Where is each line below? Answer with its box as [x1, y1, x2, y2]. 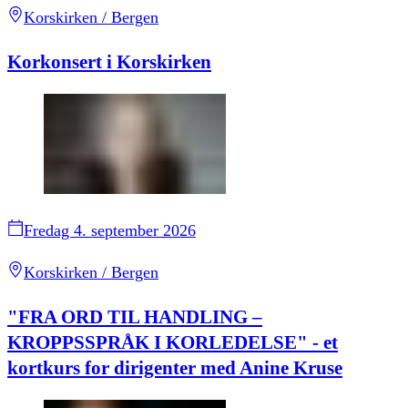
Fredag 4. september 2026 [24, 220, 196, 240]
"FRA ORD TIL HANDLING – [7, 306, 262, 329]
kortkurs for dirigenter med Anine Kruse [7, 357, 342, 380]
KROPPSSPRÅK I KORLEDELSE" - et [7, 331, 338, 354]
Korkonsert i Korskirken [7, 50, 211, 73]
